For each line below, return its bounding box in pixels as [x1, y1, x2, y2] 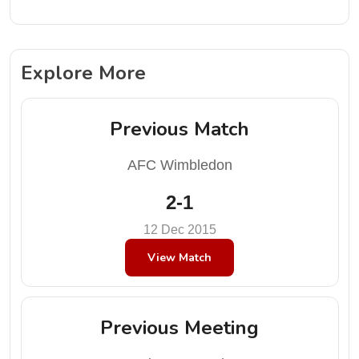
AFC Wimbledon [127, 156, 232, 173]
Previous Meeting [100, 315, 259, 341]
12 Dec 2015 [143, 222, 216, 236]
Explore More [20, 59, 146, 86]
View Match [147, 249, 212, 265]
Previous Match [110, 115, 249, 142]
